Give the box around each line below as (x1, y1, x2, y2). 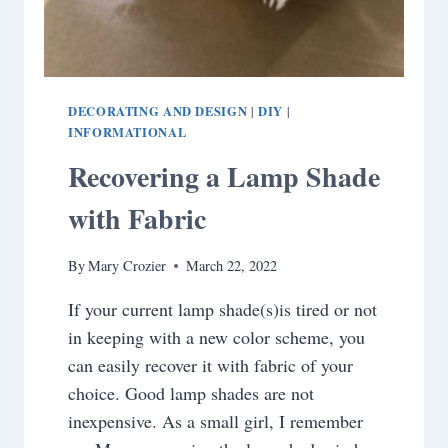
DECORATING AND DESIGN (68, 102, 248, 121)
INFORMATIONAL (68, 123, 187, 142)
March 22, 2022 (186, 256, 278, 276)
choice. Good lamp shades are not (68, 381, 314, 406)
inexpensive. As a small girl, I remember (68, 409, 363, 434)
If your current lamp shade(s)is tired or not (68, 297, 377, 322)
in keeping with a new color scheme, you (68, 325, 365, 350)
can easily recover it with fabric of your (68, 353, 353, 378)
